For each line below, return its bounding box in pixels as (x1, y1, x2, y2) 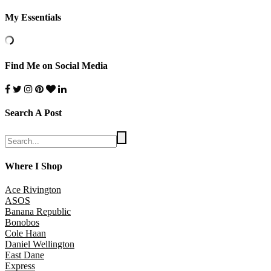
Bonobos (5, 217, 39, 227)
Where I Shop (5, 160, 62, 171)
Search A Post (5, 108, 62, 119)
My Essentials (5, 12, 61, 23)
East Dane (5, 249, 44, 260)
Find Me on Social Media (5, 60, 108, 71)
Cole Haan (5, 227, 46, 238)
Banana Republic (5, 206, 71, 217)
